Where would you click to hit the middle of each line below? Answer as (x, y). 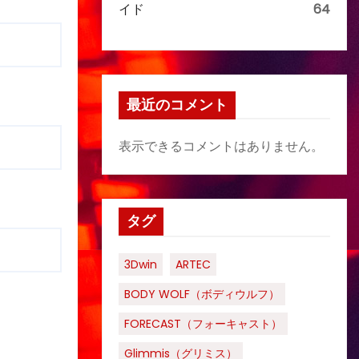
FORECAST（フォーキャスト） (203, 324)
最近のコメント (177, 105)
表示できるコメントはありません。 (221, 146)
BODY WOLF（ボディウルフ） (202, 294)
